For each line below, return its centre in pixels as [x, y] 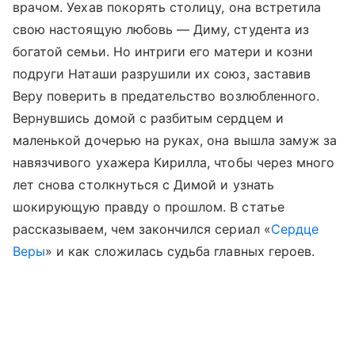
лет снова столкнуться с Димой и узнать [143, 185]
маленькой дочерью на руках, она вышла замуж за [175, 141]
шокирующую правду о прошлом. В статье [149, 207]
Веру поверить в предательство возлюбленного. [166, 96]
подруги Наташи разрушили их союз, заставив [162, 74]
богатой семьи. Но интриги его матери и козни [163, 52]
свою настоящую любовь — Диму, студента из [161, 30]
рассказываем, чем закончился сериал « [142, 229]
